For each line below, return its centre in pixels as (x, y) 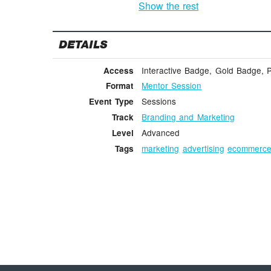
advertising (203, 148)
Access (118, 70)
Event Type (111, 102)
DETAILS (83, 45)
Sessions (159, 101)
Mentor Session (172, 86)
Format (119, 86)
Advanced (161, 132)
